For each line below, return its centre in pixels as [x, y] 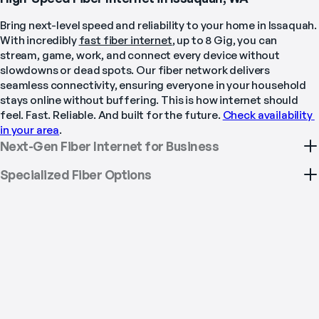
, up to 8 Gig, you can [225, 41]
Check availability [267, 115]
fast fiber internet [125, 41]
